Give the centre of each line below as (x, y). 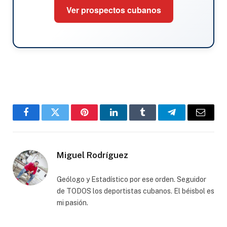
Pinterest (100, 120)
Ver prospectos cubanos (113, 10)
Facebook (43, 120)
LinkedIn (129, 120)
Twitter (68, 120)
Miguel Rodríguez (92, 155)
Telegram (188, 120)
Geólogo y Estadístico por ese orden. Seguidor (131, 180)
